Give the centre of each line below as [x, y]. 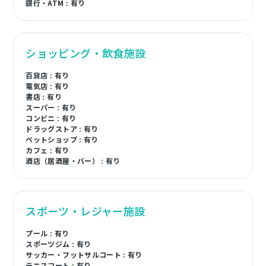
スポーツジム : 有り [58, 244]
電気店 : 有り [47, 86]
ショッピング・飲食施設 [86, 53]
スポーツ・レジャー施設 [85, 211]
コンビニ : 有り [51, 118]
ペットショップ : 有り [62, 139]
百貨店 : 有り [47, 75]
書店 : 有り [44, 96]
